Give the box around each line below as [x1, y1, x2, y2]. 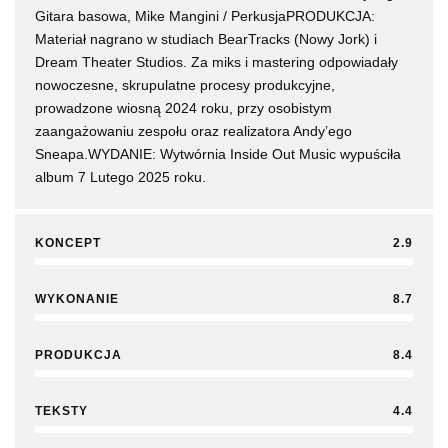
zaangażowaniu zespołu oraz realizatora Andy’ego [35, 123, 352, 140]
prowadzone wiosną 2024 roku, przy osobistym [35, 100, 332, 117]
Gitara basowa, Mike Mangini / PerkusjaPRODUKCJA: [35, 8, 375, 25]
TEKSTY [35, 404, 88, 419]
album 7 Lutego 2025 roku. [35, 169, 206, 186]
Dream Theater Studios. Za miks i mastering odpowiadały [35, 54, 398, 71]
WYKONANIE [35, 292, 119, 307]
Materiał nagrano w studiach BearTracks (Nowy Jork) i [35, 31, 377, 48]
